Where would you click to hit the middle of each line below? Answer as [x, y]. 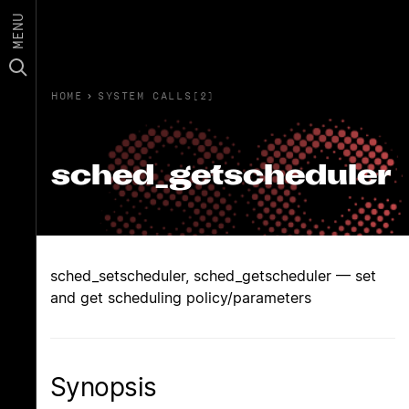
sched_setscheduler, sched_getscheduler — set [213, 276]
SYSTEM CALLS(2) [157, 95]
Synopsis [104, 387]
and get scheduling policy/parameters [181, 298]
